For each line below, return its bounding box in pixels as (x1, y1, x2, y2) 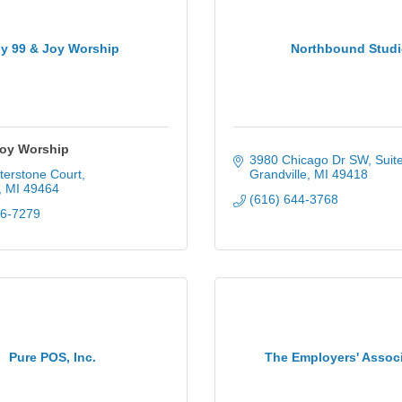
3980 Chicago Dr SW (249, 153, 368, 167)
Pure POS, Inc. (8, 349, 96, 364)
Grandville (249, 167, 307, 181)
